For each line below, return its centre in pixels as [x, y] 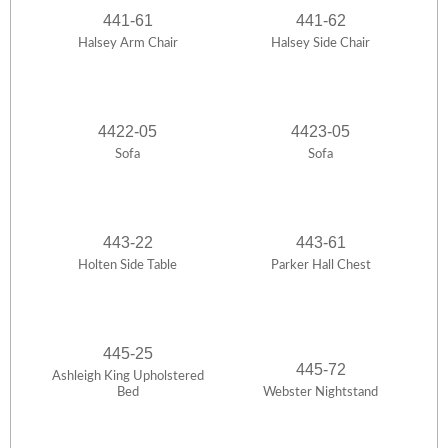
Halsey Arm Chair [127, 44]
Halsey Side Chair [320, 44]
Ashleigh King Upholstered [127, 377]
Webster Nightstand [320, 393]
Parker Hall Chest [320, 266]
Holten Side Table [127, 266]
